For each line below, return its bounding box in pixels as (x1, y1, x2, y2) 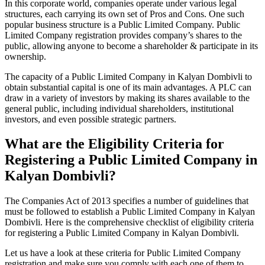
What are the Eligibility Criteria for (5, 136, 224, 152)
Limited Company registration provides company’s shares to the (5, 30, 242, 40)
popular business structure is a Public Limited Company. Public (5, 19, 240, 30)
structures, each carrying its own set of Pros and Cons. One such (5, 8, 244, 19)
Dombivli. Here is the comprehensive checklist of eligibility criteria (5, 217, 254, 228)
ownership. (5, 51, 49, 62)
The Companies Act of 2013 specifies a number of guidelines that (5, 196, 248, 206)
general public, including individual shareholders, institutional (5, 103, 234, 114)
